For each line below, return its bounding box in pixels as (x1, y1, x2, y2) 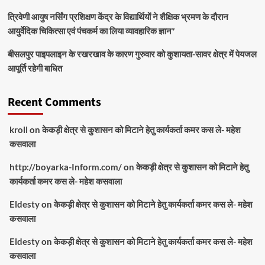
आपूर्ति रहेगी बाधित (7, 62, 62, 73)
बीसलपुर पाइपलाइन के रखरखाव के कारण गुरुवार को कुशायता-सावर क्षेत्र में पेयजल (7, 48, 257, 59)
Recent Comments (7, 93, 101, 111)
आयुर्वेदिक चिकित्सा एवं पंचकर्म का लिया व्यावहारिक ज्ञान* (7, 25, 175, 36)
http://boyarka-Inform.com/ (9, 161, 122, 172)
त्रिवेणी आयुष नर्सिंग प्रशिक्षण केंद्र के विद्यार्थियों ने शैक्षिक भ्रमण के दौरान (7, 11, 228, 22)
